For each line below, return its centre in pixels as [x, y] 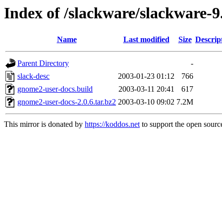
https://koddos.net [112, 124]
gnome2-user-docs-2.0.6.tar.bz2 [67, 102]
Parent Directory [43, 63]
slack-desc [33, 76]
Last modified [146, 40]
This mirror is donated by [44, 124]
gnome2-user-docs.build [55, 89]
